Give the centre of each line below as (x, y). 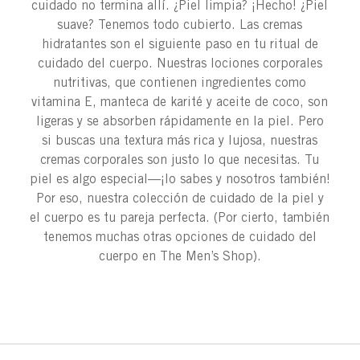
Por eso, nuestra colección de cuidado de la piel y (180, 198)
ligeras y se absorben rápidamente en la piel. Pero (180, 121)
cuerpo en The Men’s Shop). (180, 256)
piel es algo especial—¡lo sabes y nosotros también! (180, 178)
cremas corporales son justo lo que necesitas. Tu (180, 159)
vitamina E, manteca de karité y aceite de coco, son (180, 101)
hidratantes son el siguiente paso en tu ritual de (180, 43)
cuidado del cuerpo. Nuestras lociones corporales (180, 63)
